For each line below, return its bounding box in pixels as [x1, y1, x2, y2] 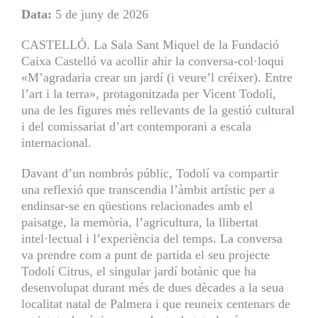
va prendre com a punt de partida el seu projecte [21, 248, 270, 262]
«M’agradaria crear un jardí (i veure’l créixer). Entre [21, 70, 292, 84]
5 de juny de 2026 [51, 7, 148, 21]
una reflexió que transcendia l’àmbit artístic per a [21, 182, 275, 197]
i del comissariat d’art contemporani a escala [21, 119, 251, 133]
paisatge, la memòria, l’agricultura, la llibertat [21, 215, 258, 229]
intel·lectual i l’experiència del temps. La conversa [21, 231, 283, 246]
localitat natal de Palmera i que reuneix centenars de [21, 297, 290, 311]
